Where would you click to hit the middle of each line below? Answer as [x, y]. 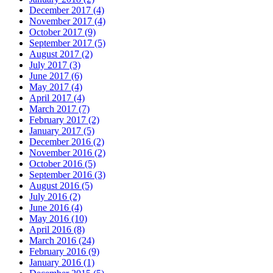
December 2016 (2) [67, 142]
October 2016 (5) [62, 164]
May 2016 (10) [58, 219]
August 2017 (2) [61, 54]
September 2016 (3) [67, 175]
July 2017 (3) [55, 65]
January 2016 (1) [62, 263]
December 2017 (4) [67, 10]
